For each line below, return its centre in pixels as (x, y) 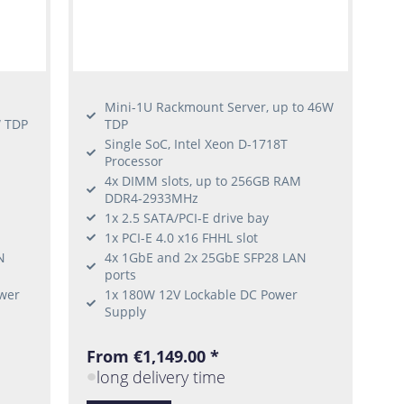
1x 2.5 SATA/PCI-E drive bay (187, 217)
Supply (126, 311)
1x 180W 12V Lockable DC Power (202, 294)
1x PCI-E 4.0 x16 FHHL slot (182, 237)
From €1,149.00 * (153, 356)
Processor (134, 161)
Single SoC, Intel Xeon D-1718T (197, 143)
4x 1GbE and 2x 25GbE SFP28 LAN (206, 257)
